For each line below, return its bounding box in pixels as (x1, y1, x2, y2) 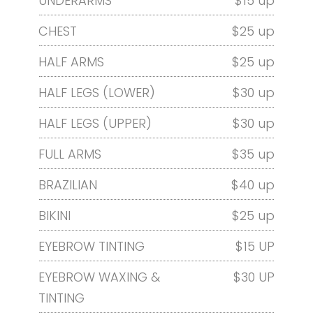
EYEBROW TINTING (38, 237, 145, 255)
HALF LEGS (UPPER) (38, 114, 152, 132)
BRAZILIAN (38, 175, 97, 194)
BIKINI (38, 206, 71, 224)
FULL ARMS (38, 145, 101, 163)
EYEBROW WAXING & (38, 268, 160, 286)
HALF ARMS (38, 52, 104, 71)
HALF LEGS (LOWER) (38, 83, 155, 101)
